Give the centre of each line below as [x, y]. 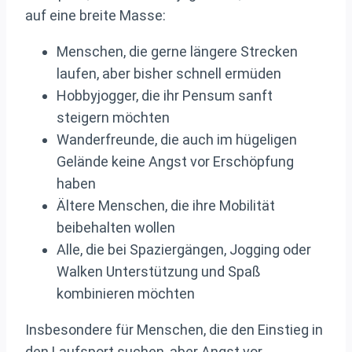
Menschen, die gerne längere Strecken [177, 52]
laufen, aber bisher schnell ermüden [169, 74]
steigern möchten [113, 118]
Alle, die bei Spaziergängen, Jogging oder [184, 250]
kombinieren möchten [126, 294]
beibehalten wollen [116, 228]
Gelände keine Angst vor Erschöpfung [175, 162]
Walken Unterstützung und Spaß [158, 272]
